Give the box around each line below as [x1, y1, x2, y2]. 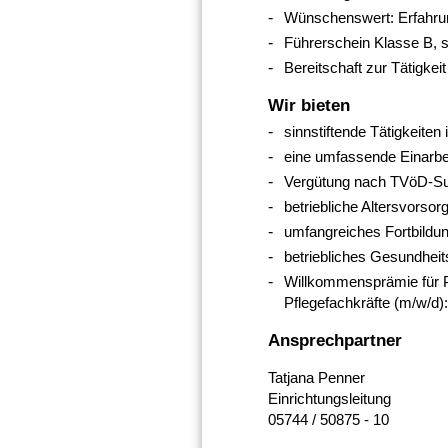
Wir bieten [267, 95, 350, 115]
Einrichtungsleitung [267, 389, 391, 407]
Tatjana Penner [267, 368, 365, 386]
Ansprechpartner [267, 330, 402, 350]
